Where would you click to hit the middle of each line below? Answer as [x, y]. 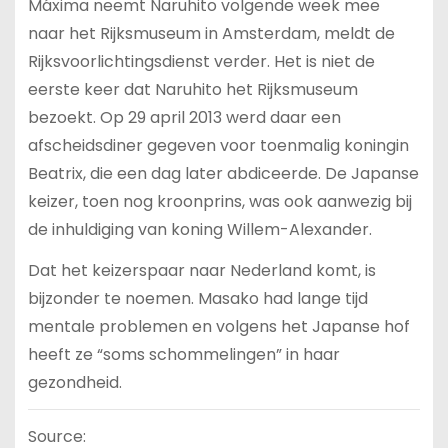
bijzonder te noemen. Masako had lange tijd [197, 298]
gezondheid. [74, 382]
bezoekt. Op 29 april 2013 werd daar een [184, 117]
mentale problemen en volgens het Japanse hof [218, 326]
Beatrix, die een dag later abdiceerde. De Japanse [223, 173]
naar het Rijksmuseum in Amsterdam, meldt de [211, 33]
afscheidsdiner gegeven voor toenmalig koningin [218, 145]
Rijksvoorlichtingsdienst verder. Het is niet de [201, 61]
